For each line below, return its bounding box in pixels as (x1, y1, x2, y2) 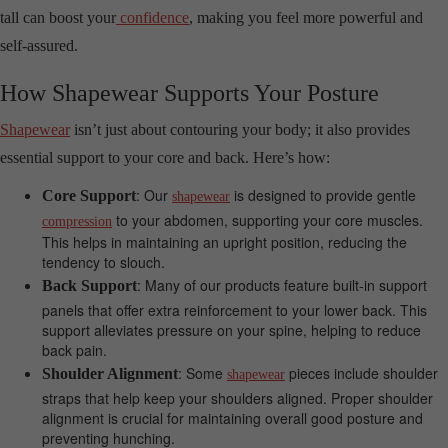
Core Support (42, 187, 136, 205)
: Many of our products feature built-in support (137, 275, 427, 296)
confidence (116, 9, 189, 27)
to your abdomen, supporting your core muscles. (112, 210, 423, 231)
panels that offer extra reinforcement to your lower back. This (42, 300, 427, 321)
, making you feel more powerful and (189, 9, 423, 27)
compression (42, 214, 112, 230)
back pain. (42, 340, 107, 361)
